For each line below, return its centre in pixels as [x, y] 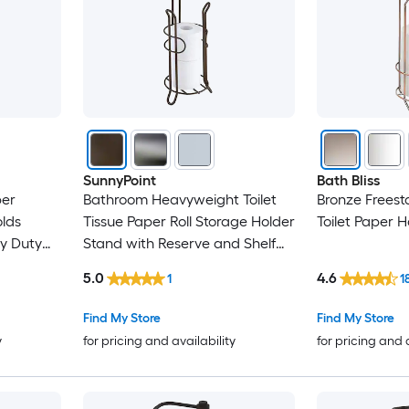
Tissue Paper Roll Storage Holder [189, 222]
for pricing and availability [159, 341]
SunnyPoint [119, 181]
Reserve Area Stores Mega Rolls [185, 266]
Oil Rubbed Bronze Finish [163, 288]
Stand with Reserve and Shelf [179, 244]
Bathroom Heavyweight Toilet [179, 200]
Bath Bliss [348, 181]
